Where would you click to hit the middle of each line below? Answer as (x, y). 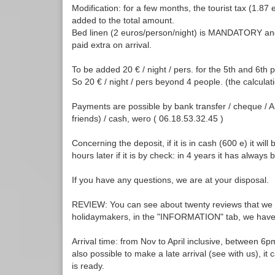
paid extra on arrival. (112, 45)
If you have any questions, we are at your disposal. (170, 180)
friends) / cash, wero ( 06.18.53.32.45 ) (148, 119)
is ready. (88, 266)
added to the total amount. (123, 21)
